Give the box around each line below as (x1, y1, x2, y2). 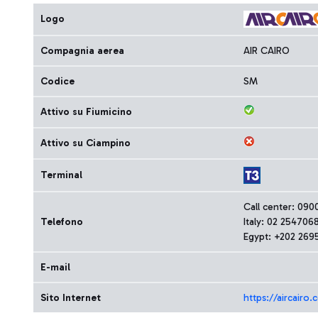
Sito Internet (40, 292, 101, 304)
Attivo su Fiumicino (40, 106, 132, 118)
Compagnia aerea (40, 45, 124, 57)
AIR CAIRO (243, 45, 290, 57)
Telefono (40, 216, 83, 228)
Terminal (40, 169, 82, 181)
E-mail (40, 261, 70, 273)
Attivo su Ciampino (40, 137, 131, 149)
